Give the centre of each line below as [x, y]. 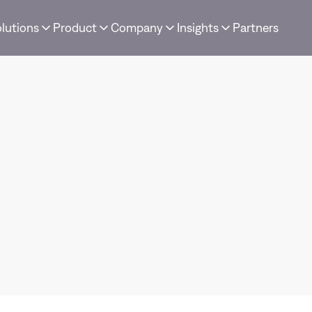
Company [137, 28]
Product [75, 28]
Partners [256, 28]
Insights [198, 28]
